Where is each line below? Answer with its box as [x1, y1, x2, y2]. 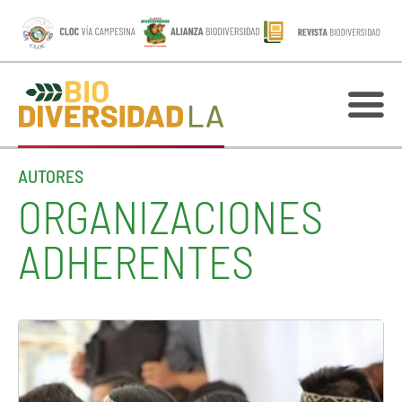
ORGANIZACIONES [18, 189, 323, 243]
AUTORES [18, 165, 83, 187]
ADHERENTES [18, 234, 254, 288]
